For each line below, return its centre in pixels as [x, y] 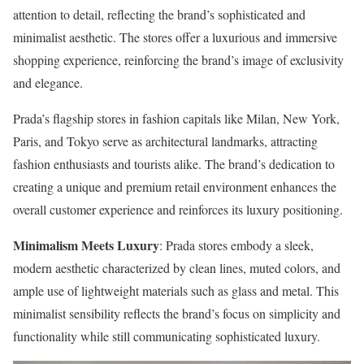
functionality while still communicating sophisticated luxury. [167, 336]
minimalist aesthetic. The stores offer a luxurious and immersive [175, 37]
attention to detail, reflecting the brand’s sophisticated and [159, 14]
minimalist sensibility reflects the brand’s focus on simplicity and [177, 313]
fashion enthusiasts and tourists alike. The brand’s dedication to [174, 163]
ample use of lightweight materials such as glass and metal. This [176, 290]
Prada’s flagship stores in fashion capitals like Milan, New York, [176, 118]
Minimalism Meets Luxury [86, 245]
